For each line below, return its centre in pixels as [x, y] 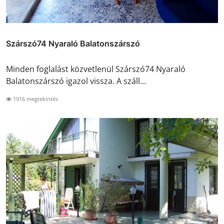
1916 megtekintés [35, 98]
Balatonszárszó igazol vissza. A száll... [76, 81]
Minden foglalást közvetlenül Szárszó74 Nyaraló [96, 69]
